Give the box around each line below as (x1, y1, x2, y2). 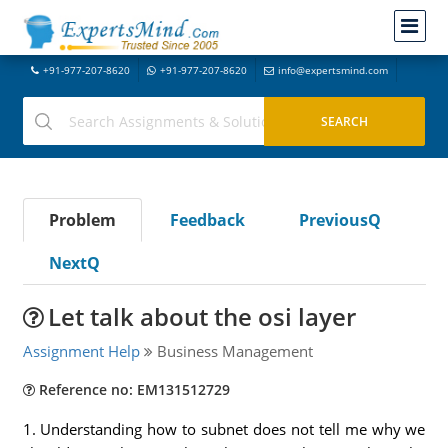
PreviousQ (298, 209, 381, 231)
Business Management (152, 341, 313, 361)
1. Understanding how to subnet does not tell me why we (22, 419, 426, 439)
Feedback (169, 209, 245, 231)
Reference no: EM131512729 (34, 380, 230, 399)
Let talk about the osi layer (47, 300, 356, 333)
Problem (48, 209, 116, 231)
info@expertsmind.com (277, 63, 388, 77)
